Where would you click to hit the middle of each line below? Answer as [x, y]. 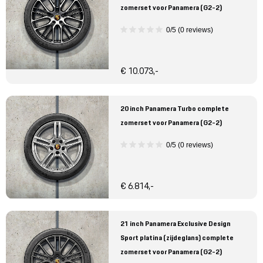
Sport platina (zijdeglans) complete [177, 238]
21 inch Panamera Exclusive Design [176, 224]
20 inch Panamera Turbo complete [175, 109]
